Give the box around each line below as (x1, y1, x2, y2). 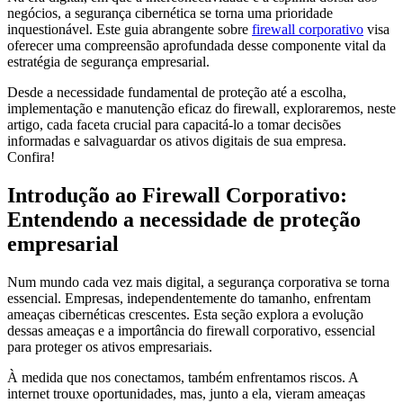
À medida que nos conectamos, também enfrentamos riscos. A (7, 369, 358, 385)
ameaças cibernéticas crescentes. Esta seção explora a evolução (7, 306, 363, 322)
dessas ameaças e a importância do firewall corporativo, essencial (7, 322, 375, 338)
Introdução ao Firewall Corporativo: (7, 183, 347, 207)
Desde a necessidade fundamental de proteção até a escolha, (7, 84, 346, 100)
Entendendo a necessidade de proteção (7, 207, 361, 231)
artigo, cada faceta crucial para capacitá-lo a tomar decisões (7, 116, 341, 132)
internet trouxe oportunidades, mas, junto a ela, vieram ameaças (7, 385, 365, 401)
